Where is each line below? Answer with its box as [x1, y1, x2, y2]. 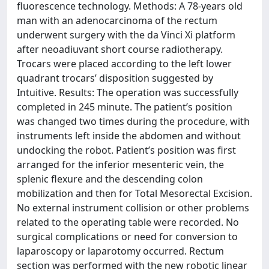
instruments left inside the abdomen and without [17, 129, 241, 142]
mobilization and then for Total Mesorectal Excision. [17, 187, 252, 200]
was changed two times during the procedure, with [17, 115, 250, 128]
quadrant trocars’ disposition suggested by [17, 71, 213, 85]
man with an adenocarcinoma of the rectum [17, 14, 217, 27]
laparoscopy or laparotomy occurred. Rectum [17, 244, 224, 258]
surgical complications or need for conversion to [17, 230, 238, 243]
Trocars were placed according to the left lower [17, 57, 232, 70]
